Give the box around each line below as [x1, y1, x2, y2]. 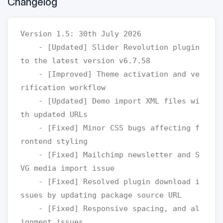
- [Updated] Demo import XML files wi [20, 97, 38, 106]
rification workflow [20, 83, 106, 92]
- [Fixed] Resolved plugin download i [20, 177, 38, 186]
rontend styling [20, 137, 88, 146]
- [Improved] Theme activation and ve [20, 70, 38, 79]
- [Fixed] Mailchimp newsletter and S [20, 150, 38, 159]
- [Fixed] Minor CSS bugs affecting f [20, 123, 38, 132]
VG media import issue [20, 164, 114, 173]
